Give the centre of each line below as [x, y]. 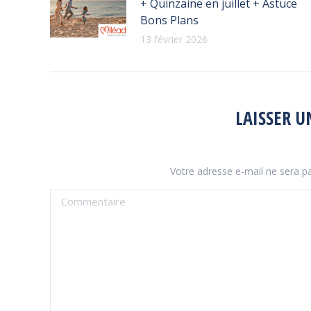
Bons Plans [169, 20]
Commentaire [85, 197]
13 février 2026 [174, 39]
